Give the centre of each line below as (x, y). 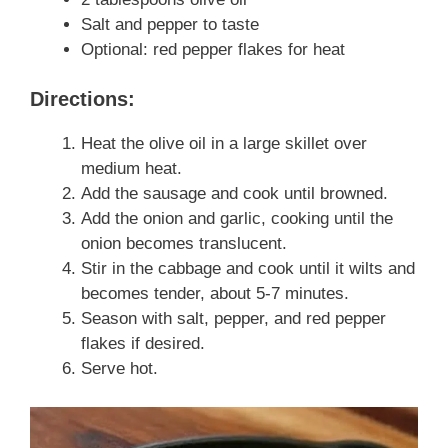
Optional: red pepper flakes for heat (213, 49)
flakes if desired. (143, 344)
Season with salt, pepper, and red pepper (233, 319)
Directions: (82, 99)
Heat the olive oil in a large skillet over (224, 144)
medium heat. (131, 169)
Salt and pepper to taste (170, 24)
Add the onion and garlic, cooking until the (237, 219)
